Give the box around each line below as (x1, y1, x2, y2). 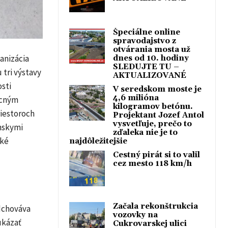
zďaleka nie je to (113, 128, 178, 137)
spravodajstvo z (113, 36, 176, 46)
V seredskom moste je (113, 84, 202, 94)
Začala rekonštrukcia (113, 202, 198, 211)
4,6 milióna (113, 93, 159, 103)
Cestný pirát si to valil (113, 150, 200, 160)
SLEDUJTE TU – (113, 62, 179, 72)
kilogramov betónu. (113, 102, 193, 111)
